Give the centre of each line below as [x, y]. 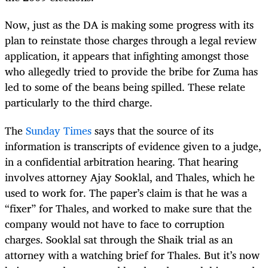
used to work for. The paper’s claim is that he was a [126, 192]
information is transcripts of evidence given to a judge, [133, 146]
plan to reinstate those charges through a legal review [131, 40]
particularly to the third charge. [79, 103]
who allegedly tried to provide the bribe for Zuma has [131, 71]
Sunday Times [59, 130]
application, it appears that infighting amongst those [127, 56]
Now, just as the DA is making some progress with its [129, 25]
